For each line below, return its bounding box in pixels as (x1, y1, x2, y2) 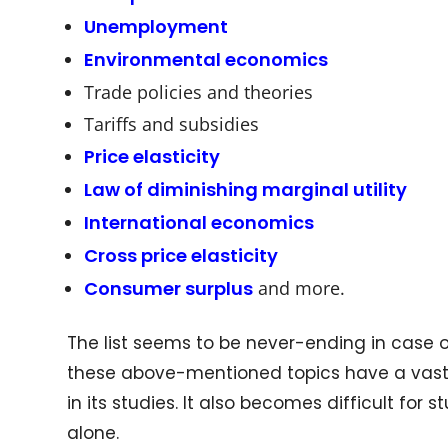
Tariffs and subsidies (84, 111, 260, 136)
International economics (84, 209, 315, 235)
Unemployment (84, 13, 229, 39)
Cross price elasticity (84, 242, 279, 268)
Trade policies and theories (84, 79, 314, 104)
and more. (253, 275, 346, 300)
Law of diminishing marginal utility (84, 176, 408, 202)
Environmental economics (84, 46, 329, 72)
